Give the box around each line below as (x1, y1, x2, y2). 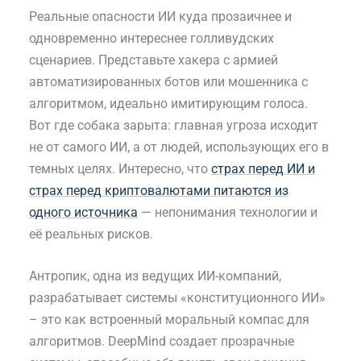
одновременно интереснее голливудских (29, 30, 274, 46)
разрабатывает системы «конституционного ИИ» (29, 290, 326, 306)
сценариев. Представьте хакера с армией (29, 52, 278, 68)
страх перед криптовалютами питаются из (29, 182, 288, 198)
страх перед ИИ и (211, 160, 315, 176)
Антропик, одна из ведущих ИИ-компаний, (29, 268, 281, 284)
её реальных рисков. (29, 226, 153, 242)
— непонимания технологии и (138, 204, 317, 220)
